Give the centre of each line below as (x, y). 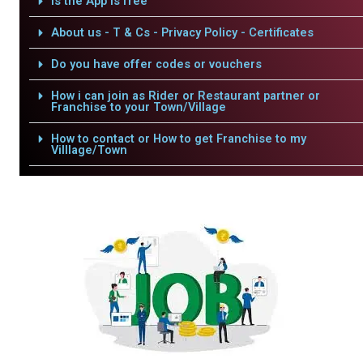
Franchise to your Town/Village (138, 107)
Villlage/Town (89, 150)
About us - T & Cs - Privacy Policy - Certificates (182, 32)
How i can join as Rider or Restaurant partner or (185, 96)
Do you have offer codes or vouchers (156, 64)
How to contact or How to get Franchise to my (178, 139)
